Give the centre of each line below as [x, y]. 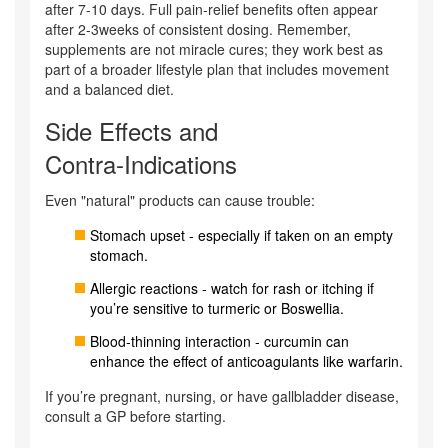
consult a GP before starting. [135, 416]
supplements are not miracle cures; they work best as [214, 49]
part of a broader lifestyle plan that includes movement [217, 69]
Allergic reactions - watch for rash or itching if [232, 288]
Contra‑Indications [141, 164]
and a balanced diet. [109, 89]
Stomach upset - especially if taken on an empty [241, 235]
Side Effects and [131, 131]
